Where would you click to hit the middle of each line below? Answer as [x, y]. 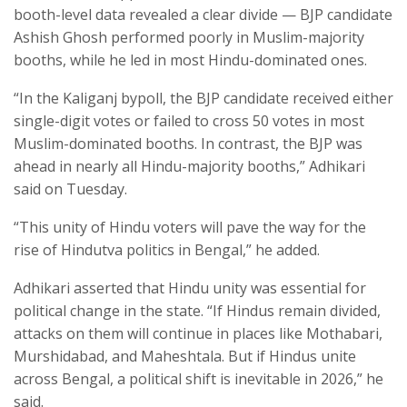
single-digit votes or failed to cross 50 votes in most [189, 121]
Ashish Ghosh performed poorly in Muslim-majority [189, 38]
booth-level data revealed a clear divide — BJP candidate [203, 15]
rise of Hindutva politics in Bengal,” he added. [167, 250]
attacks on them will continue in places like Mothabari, [198, 334]
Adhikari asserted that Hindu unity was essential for [190, 288]
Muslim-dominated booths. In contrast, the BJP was [188, 144]
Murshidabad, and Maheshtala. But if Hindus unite [185, 357]
